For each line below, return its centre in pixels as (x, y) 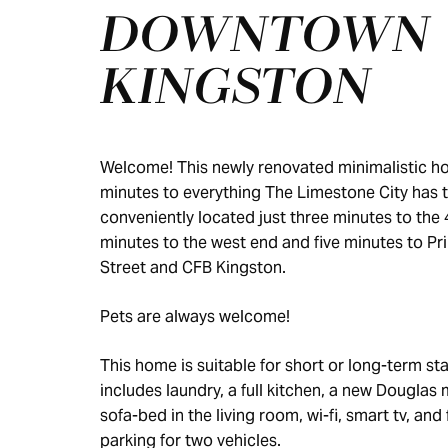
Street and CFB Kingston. (193, 267)
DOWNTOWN (265, 37)
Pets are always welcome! (195, 316)
